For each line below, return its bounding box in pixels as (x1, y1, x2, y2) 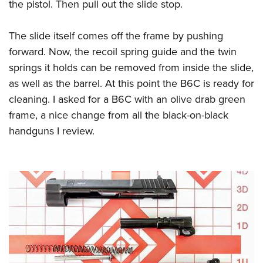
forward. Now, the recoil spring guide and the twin (9, 44, 237, 60)
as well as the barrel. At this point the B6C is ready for (9, 76, 254, 92)
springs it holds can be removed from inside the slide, (9, 60, 254, 76)
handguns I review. (9, 123, 95, 139)
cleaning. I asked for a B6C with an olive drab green (9, 92, 245, 107)
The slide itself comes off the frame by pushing (9, 28, 223, 44)
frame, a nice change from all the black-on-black (9, 107, 228, 123)
